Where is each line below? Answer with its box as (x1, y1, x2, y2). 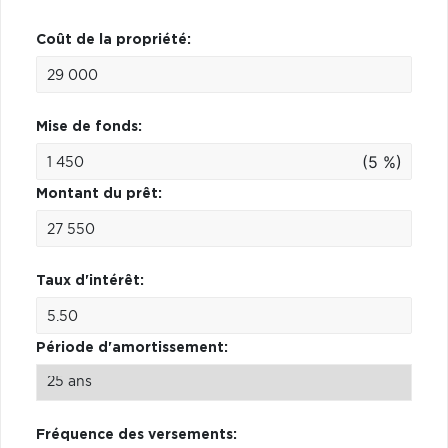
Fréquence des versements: (36, 427, 237, 442)
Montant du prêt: (36, 186, 162, 201)
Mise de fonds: (36, 119, 142, 134)
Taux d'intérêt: (36, 273, 144, 288)
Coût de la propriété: (36, 32, 191, 47)
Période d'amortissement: (36, 340, 228, 355)
